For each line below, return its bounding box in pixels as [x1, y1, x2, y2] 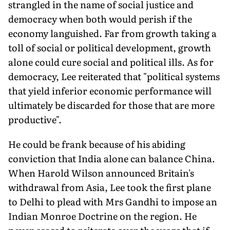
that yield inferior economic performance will [8, 83, 212, 98]
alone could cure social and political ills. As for [8, 54, 214, 69]
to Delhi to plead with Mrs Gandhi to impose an [8, 194, 217, 208]
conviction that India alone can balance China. [8, 151, 215, 165]
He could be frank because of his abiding [8, 137, 185, 151]
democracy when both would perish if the [8, 11, 192, 26]
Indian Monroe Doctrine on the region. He [8, 208, 197, 223]
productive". [8, 112, 62, 126]
